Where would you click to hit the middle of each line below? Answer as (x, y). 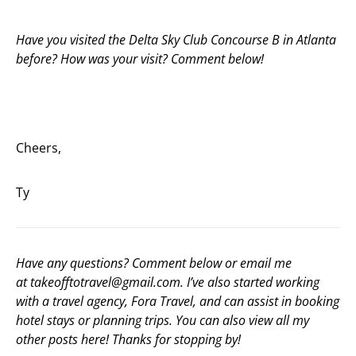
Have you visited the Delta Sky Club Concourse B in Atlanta (176, 40)
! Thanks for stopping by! (173, 340)
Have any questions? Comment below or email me (154, 263)
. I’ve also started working (250, 282)
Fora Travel (162, 302)
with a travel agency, (74, 302)
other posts (48, 340)
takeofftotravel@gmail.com (105, 282)
